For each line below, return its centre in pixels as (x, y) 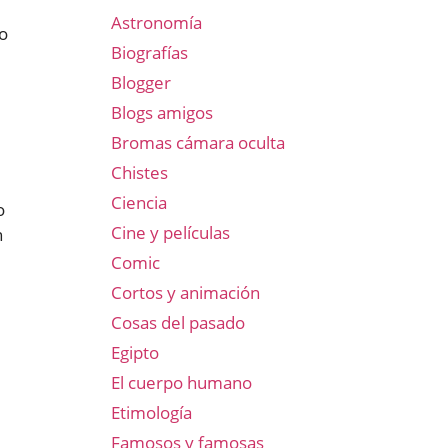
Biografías (149, 52)
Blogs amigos (162, 112)
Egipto (135, 352)
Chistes (139, 172)
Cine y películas (170, 232)
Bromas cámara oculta (198, 142)
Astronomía (156, 22)
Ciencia (139, 202)
